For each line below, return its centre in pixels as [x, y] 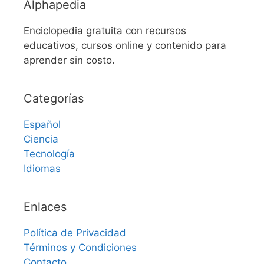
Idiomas [42, 169]
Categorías [54, 99]
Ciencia [41, 139]
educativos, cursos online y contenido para [125, 46]
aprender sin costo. [69, 60]
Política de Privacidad [75, 233]
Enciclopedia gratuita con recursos [105, 31]
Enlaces [45, 207]
